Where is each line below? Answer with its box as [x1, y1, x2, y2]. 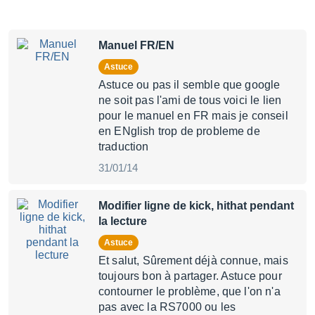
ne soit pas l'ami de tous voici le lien [98, 94, 282, 106]
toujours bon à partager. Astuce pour [98, 270, 282, 282]
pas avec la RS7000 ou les [98, 301, 236, 313]
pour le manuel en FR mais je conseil [98, 110, 288, 122]
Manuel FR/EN [98, 39, 174, 51]
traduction [98, 141, 149, 153]
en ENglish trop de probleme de [98, 125, 260, 137]
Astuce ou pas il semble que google [98, 79, 281, 91]
